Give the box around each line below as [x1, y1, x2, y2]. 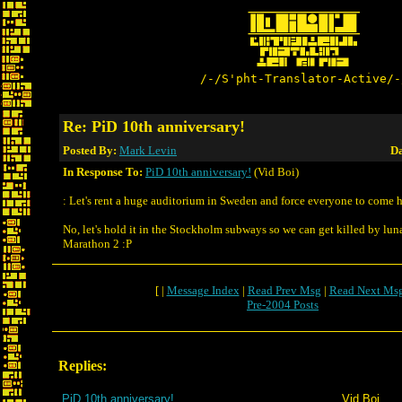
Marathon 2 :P [63, 237, 132, 250]
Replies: [58, 358, 107, 373]
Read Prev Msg [247, 284, 321, 297]
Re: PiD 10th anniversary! [63, 118, 245, 135]
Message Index [166, 284, 240, 297]
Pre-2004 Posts [247, 298, 319, 311]
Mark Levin [119, 144, 177, 157]
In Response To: [63, 165, 143, 179]
